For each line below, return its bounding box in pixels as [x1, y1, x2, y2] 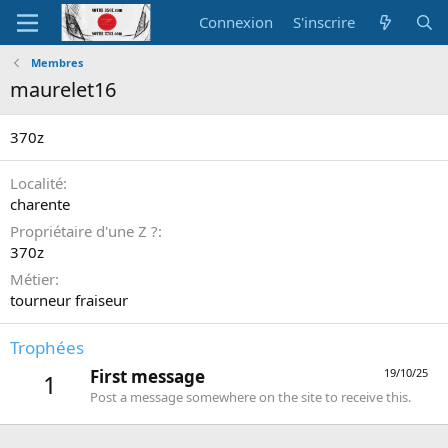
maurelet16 [10, 76, 116, 103]
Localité [10, 173, 63, 193]
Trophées [10, 336, 84, 359]
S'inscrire [293, 12, 356, 32]
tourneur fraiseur [10, 290, 128, 310]
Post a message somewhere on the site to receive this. [90, 388, 411, 407]
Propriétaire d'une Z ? [10, 221, 158, 241]
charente [10, 194, 70, 214]
